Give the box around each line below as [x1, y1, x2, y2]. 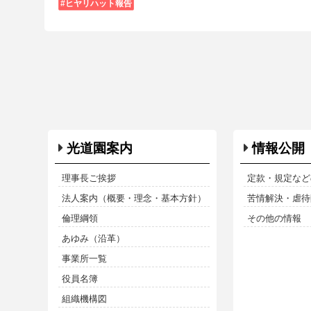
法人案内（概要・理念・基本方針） [61, 193, 206, 204]
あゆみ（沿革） [61, 233, 125, 244]
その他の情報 [246, 213, 301, 224]
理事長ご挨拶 [61, 173, 116, 184]
